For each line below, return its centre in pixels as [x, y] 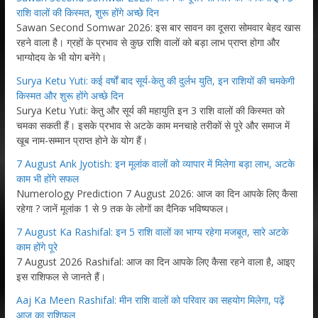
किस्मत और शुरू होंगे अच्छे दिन [70, 95]
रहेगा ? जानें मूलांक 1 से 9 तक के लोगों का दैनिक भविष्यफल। [122, 208]
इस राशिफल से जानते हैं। [61, 276]
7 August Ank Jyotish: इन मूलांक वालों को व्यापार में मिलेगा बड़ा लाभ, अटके [155, 163]
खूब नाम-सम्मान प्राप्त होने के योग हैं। [82, 140]
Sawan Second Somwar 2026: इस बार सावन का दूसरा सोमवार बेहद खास [158, 27]
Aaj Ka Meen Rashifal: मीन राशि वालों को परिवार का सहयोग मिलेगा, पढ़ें [150, 300]
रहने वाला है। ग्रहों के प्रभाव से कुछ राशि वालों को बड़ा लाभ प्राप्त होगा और [148, 42]
